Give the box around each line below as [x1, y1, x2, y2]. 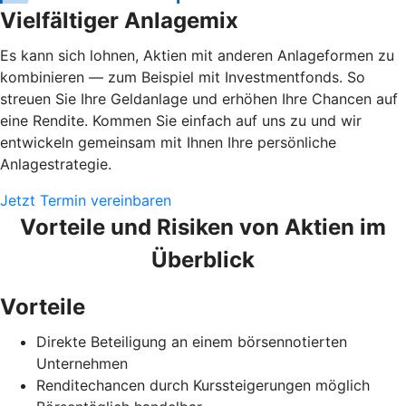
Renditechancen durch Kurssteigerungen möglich [36, 375, 370, 394]
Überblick [151, 246, 255, 273]
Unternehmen [36, 353, 128, 372]
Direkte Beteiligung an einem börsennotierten [36, 332, 347, 351]
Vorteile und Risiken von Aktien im [20, 213, 386, 240]
